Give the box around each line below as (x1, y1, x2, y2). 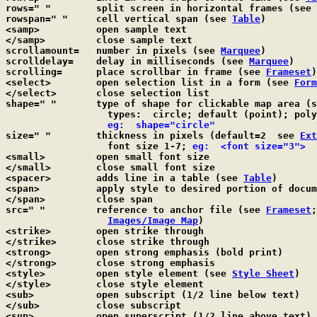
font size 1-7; (96, 141, 192, 151)
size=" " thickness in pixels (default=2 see (96, 130, 300, 141)
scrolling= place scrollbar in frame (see (96, 67, 266, 77)
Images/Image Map (108, 215, 198, 226)
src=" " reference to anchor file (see (96, 204, 266, 215)
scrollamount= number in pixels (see (96, 45, 221, 56)
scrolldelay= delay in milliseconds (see (96, 56, 249, 67)
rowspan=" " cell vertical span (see (96, 13, 232, 24)
